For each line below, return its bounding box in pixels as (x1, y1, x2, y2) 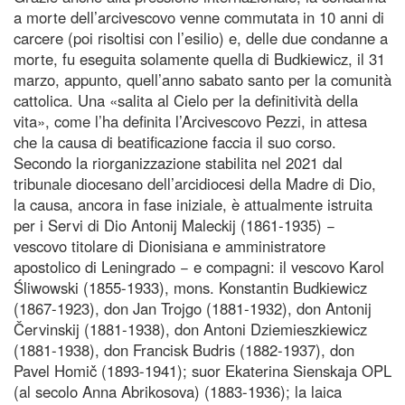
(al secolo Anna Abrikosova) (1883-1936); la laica (14, 380, 342, 402)
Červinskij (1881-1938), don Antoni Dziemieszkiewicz (14, 317, 367, 340)
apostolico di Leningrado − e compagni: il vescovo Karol (14, 255, 384, 278)
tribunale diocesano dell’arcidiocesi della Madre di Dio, (14, 172, 376, 194)
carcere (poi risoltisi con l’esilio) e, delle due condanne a (14, 26, 388, 49)
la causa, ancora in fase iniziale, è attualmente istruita (14, 193, 372, 215)
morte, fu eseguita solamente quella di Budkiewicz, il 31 (14, 47, 385, 70)
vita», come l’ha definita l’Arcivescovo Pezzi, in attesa (14, 109, 367, 132)
